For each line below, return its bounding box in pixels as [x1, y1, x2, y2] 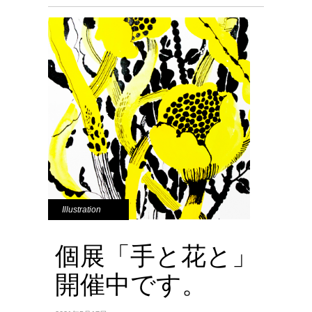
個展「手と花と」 [55, 238, 257, 272]
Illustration [62, 205, 101, 214]
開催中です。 [55, 267, 207, 301]
